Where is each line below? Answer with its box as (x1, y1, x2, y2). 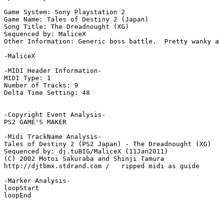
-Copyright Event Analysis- (4, 111, 106, 119)
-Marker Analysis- (4, 177, 70, 185)
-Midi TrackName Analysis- (4, 133, 102, 141)
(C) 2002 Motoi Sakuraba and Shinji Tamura (4, 155, 164, 163)
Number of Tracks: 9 (4, 82, 78, 89)
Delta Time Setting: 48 (4, 89, 90, 97)
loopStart (4, 184, 39, 192)
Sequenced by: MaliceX (4, 30, 86, 38)
